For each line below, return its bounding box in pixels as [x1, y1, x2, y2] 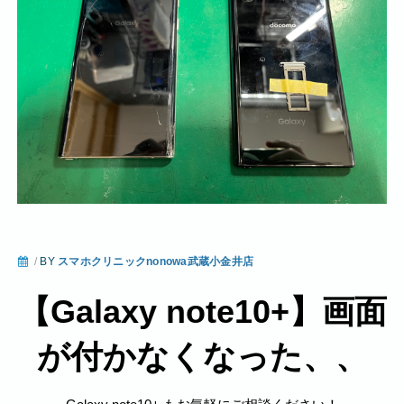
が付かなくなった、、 [36, 337, 368, 375]
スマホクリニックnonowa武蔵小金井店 [58, 254, 254, 268]
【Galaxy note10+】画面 [17, 292, 387, 330]
